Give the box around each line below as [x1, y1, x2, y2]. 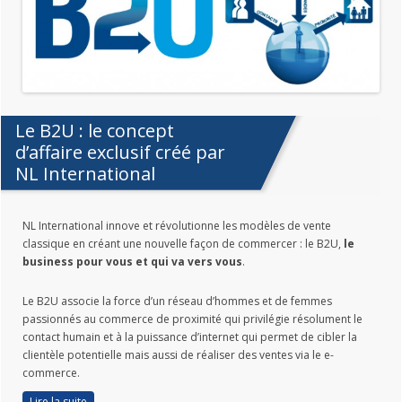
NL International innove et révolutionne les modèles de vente [22, 217, 331, 233]
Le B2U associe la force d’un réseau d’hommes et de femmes [22, 293, 332, 309]
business [22, 253, 76, 269]
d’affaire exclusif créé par [15, 139, 225, 164]
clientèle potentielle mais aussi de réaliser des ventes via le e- [22, 346, 334, 363]
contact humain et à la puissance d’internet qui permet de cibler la [22, 328, 357, 345]
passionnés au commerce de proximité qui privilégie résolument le [22, 310, 363, 327]
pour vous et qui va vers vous [76, 253, 242, 269]
